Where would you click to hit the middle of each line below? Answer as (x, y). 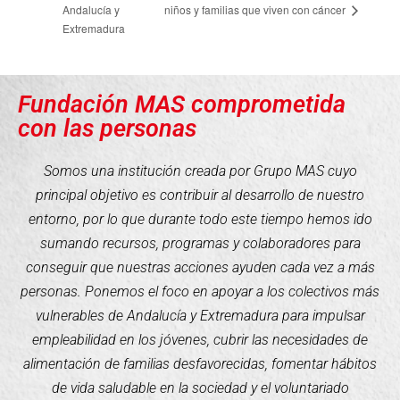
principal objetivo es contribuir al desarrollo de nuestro (200, 196)
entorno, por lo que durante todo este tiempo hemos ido (200, 220)
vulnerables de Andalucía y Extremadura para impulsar (200, 316)
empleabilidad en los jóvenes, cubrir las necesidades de (200, 340)
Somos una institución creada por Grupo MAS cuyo (200, 171)
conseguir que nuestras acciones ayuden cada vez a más (200, 268)
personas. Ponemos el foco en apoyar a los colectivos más (200, 292)
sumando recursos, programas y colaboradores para (200, 244)
